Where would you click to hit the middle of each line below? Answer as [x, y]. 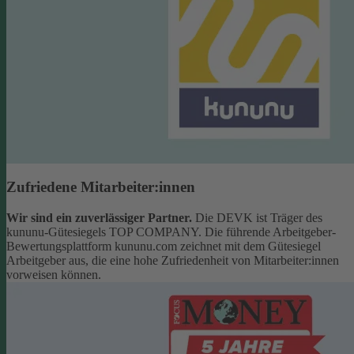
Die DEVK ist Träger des [257, 217]
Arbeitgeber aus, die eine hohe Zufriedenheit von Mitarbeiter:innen [173, 260]
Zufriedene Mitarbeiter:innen [101, 186]
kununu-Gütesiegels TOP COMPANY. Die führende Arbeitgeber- [171, 232]
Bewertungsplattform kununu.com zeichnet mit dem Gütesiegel [164, 246]
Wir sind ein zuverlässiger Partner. [99, 217]
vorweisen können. [54, 274]
